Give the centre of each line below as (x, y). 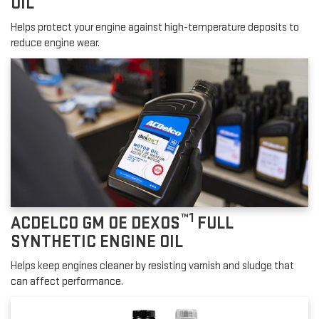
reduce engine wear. (55, 43)
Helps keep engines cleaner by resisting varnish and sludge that (152, 266)
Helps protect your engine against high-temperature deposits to (155, 28)
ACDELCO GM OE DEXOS (95, 224)
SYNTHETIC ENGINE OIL (97, 242)
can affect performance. (67, 282)
